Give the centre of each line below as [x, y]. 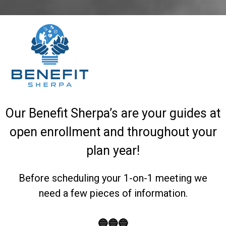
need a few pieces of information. [113, 193]
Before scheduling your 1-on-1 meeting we [113, 178]
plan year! [113, 151]
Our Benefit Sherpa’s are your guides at [113, 113]
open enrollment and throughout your [113, 132]
